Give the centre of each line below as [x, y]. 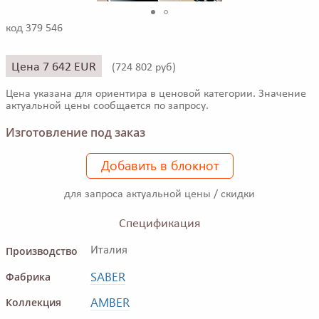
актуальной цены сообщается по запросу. [107, 106]
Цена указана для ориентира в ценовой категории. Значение [156, 94]
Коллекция [33, 303]
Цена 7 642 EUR [54, 67]
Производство [42, 251]
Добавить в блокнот [159, 166]
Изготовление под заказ [75, 133]
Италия [109, 251]
